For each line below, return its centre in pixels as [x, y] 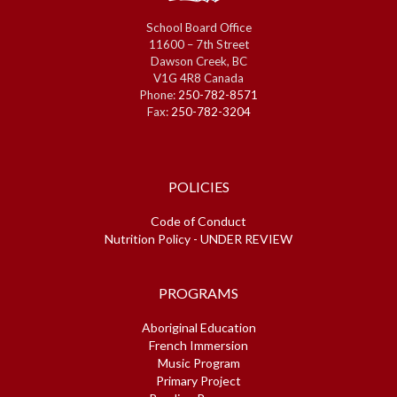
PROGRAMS [198, 292]
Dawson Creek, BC [198, 61]
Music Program [198, 362]
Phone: [159, 94]
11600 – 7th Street [198, 44]
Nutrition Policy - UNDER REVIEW [198, 238]
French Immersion [198, 345]
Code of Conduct [198, 221]
